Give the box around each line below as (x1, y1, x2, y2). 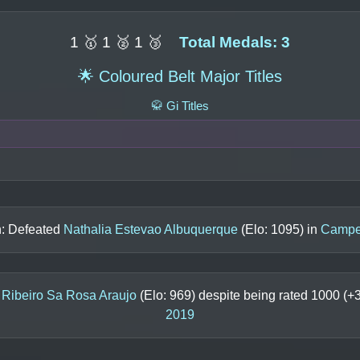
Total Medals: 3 (179, 33, 290, 51)
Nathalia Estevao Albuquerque (63, 223, 238, 237)
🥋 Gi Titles (151, 98, 209, 112)
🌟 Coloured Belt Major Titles (78, 67, 282, 85)
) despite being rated (191, 288, 311, 303)
